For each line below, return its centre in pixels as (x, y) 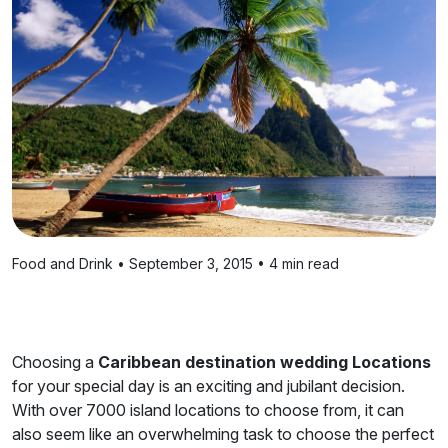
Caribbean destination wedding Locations (264, 362)
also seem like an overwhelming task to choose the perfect (223, 434)
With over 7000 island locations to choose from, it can (208, 410)
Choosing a (55, 362)
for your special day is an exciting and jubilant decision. (208, 386)
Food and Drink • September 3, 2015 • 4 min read (175, 264)
